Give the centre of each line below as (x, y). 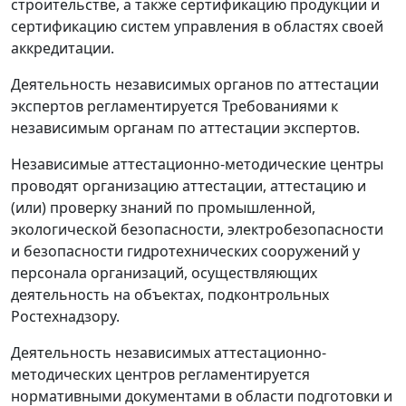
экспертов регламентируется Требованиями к (174, 106)
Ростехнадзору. (65, 316)
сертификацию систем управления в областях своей (197, 26)
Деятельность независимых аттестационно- (169, 353)
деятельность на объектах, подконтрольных (170, 295)
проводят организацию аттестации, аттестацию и (188, 186)
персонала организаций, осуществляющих (164, 273)
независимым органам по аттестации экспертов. (185, 128)
